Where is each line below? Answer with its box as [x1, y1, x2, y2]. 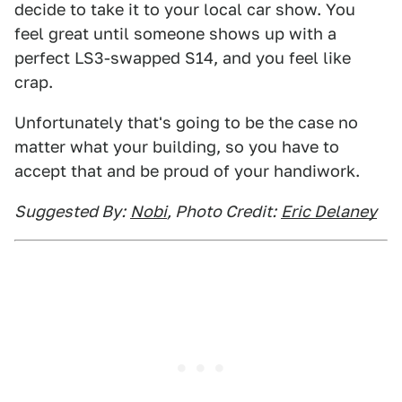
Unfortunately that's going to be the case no [14, 113, 358, 132]
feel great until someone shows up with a [14, 24, 336, 43]
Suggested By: [14, 202, 126, 221]
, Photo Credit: [167, 202, 276, 221]
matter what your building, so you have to [14, 137, 339, 156]
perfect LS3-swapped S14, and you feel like [14, 48, 351, 67]
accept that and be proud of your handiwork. [14, 162, 360, 180]
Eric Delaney [281, 202, 377, 221]
